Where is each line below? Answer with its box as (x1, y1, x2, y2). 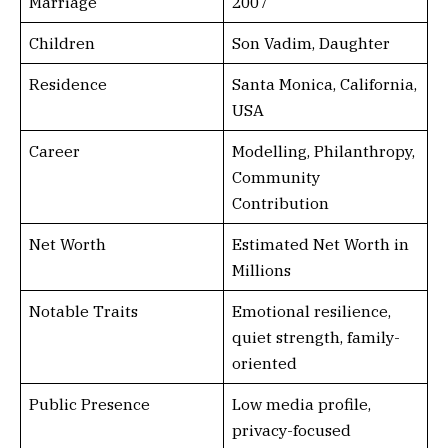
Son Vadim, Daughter (231, 33, 390, 54)
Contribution (231, 193, 329, 214)
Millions (231, 260, 291, 281)
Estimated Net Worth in (231, 234, 409, 255)
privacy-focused (231, 420, 351, 441)
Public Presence (28, 394, 150, 415)
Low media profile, (231, 394, 371, 415)
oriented (231, 353, 297, 374)
